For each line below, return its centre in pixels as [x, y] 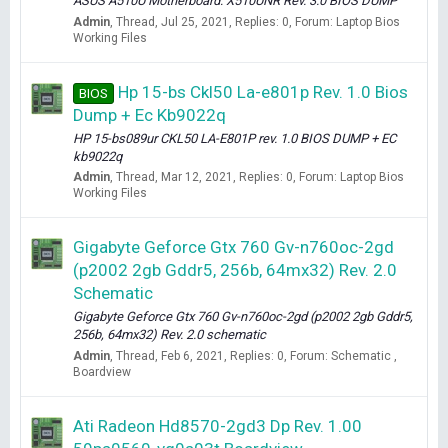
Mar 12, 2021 [197, 177]
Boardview [102, 371]
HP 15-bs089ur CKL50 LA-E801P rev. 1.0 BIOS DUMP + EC [234, 138]
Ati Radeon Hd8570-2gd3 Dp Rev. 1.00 [217, 425]
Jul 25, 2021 [195, 21]
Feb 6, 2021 [192, 355]
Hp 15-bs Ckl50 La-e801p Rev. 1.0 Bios [262, 91]
